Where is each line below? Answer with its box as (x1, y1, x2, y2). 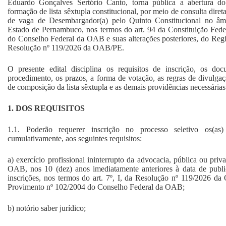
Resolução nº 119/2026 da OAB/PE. (8, 43, 124, 52)
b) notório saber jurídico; (8, 203, 86, 212)
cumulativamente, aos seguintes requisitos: (8, 134, 142, 143)
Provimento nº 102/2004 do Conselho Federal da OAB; (8, 182, 185, 191)
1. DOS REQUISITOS (8, 103, 85, 112)
